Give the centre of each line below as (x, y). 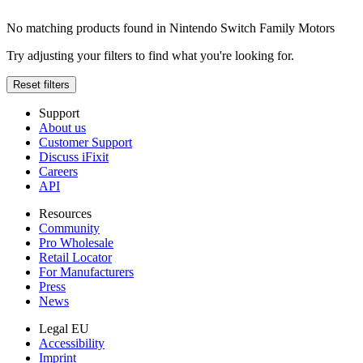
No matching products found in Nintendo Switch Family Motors (171, 28)
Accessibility (72, 344)
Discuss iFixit (74, 157)
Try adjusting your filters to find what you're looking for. (150, 56)
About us (62, 128)
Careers (58, 172)
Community (69, 228)
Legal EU (64, 329)
